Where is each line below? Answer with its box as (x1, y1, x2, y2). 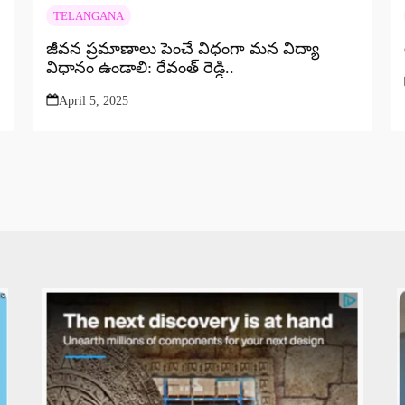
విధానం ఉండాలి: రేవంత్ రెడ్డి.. (45, 59, 234, 78)
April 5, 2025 (58, 94, 128, 108)
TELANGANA (52, 9, 124, 24)
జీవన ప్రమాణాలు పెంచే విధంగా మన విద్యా (45, 40, 319, 59)
